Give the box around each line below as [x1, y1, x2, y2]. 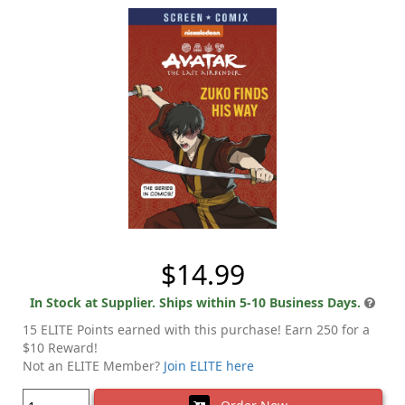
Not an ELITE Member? [23, 357, 164, 375]
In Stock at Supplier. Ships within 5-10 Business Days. [30, 294, 361, 312]
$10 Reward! [23, 339, 98, 357]
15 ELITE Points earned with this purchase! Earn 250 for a [23, 321, 370, 339]
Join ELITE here [164, 357, 254, 375]
